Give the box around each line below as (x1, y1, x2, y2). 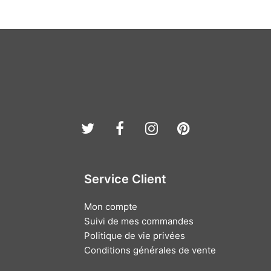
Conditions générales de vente (84, 244, 217, 256)
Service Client (84, 172, 167, 187)
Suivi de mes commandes (84, 215, 194, 227)
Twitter (93, 119, 143, 137)
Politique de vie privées (84, 230, 186, 242)
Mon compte (84, 201, 138, 213)
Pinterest (189, 119, 252, 137)
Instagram (157, 119, 227, 137)
